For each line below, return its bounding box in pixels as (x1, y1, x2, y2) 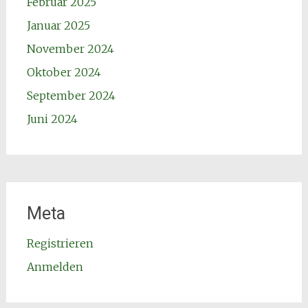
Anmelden (26, 260, 83, 274)
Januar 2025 (26, 19, 90, 33)
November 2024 (26, 42, 114, 56)
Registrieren (26, 236, 93, 251)
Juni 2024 (26, 112, 78, 126)
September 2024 (26, 89, 115, 103)
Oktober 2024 (26, 65, 101, 80)
